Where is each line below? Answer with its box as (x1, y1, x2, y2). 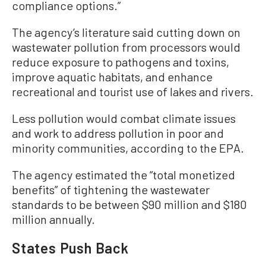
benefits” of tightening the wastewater (12, 182, 210, 197)
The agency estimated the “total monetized (12, 167, 235, 182)
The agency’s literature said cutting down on (12, 25, 240, 39)
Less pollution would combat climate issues (12, 111, 236, 125)
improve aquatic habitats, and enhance (12, 69, 213, 84)
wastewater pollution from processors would (12, 40, 240, 54)
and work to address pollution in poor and (12, 126, 224, 140)
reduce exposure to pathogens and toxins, (12, 55, 229, 69)
